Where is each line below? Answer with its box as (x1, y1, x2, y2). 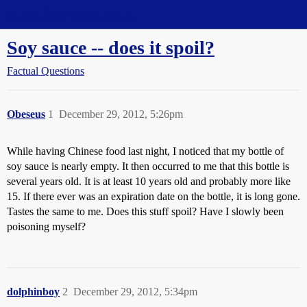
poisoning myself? (7, 221, 86, 232)
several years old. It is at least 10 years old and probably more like (7, 175, 291, 187)
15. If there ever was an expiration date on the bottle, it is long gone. (7, 191, 300, 202)
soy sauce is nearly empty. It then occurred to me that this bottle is (7, 160, 289, 172)
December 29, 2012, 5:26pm (59, 108, 183, 120)
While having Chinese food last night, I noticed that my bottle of (7, 145, 284, 157)
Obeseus (7, 108, 45, 120)
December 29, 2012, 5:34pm (73, 286, 197, 297)
